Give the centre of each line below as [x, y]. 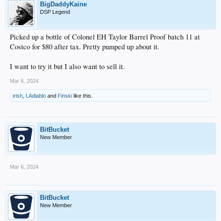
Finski [65, 95]
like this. [82, 95]
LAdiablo [36, 95]
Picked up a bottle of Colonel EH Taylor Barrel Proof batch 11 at [105, 37]
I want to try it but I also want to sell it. [67, 66]
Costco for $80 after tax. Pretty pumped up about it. [85, 46]
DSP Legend [55, 12]
